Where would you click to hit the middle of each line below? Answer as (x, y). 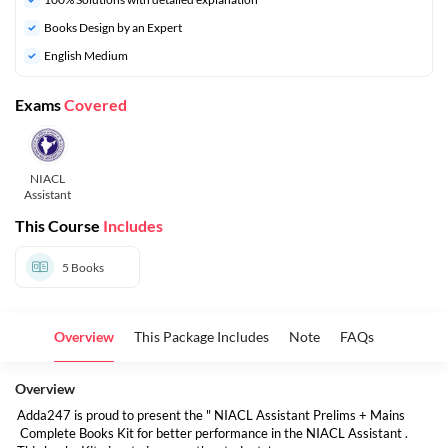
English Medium (86, 55)
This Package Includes (201, 336)
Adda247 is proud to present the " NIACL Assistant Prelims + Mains (211, 415)
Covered (95, 104)
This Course (59, 225)
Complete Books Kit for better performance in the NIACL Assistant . (212, 433)
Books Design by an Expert (113, 27)
